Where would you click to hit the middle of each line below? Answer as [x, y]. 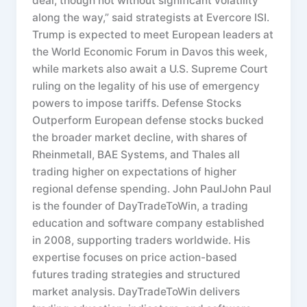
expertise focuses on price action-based [135, 258]
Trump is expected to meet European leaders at [153, 35]
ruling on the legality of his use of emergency [146, 86]
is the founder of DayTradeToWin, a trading [140, 206]
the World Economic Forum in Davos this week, [150, 52]
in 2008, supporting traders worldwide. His [142, 241]
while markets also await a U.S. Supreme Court [150, 69]
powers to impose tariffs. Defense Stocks [137, 103]
